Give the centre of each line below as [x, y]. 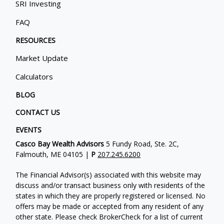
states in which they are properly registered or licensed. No [111, 195]
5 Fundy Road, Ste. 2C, [142, 143]
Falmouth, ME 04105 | [53, 154]
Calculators [34, 76]
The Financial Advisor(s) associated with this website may [108, 174]
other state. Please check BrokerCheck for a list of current [109, 216]
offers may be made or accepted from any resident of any [110, 206]
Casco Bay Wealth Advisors [60, 143]
